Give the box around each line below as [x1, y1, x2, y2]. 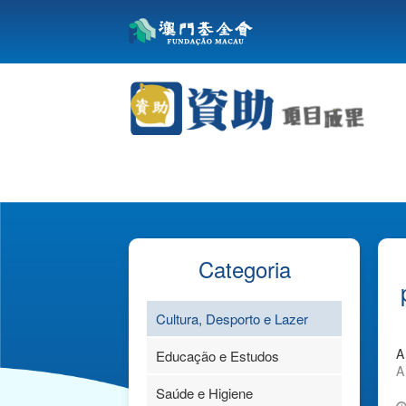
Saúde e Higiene [156, 383, 253, 402]
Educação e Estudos [156, 346, 279, 365]
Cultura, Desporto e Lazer [156, 309, 308, 328]
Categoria [198, 253, 291, 285]
